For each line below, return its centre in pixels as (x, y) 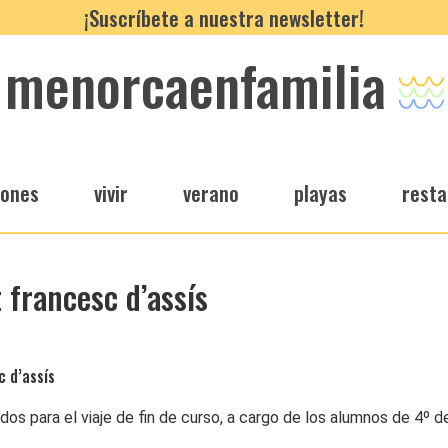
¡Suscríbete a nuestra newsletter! (224, 17)
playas (320, 192)
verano (211, 192)
